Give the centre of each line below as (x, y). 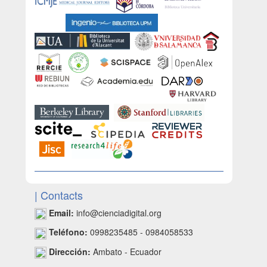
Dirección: (70, 251)
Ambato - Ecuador (126, 251)
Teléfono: (68, 232)
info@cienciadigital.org (118, 212)
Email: (60, 212)
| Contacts (59, 195)
